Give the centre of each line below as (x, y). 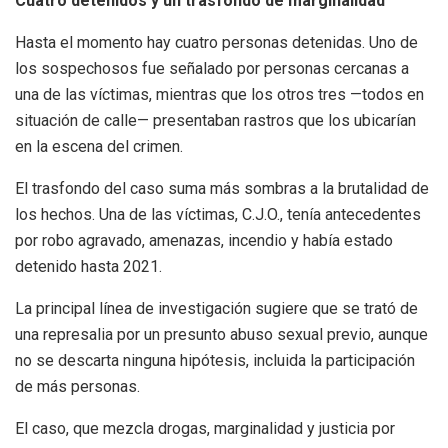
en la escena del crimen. (99, 146)
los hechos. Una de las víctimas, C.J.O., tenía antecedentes (218, 214)
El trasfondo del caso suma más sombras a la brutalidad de (222, 188)
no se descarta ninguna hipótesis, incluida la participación (215, 360)
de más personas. (77, 386)
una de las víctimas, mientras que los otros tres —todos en (219, 94)
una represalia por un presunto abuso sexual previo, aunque (221, 334)
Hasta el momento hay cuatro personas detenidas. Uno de (216, 42)
